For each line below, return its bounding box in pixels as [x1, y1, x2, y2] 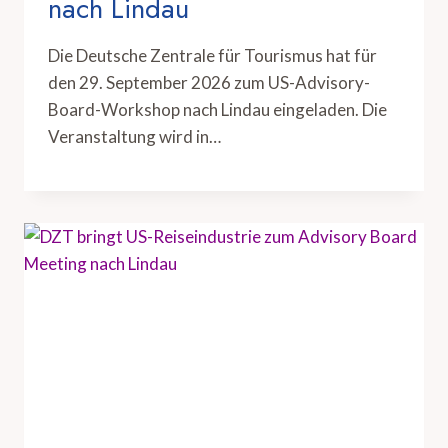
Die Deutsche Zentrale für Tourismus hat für [48, 45, 377, 67]
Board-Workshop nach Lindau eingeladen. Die [48, 99, 387, 121]
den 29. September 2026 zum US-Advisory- [48, 72, 370, 94]
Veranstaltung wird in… [48, 126, 221, 148]
